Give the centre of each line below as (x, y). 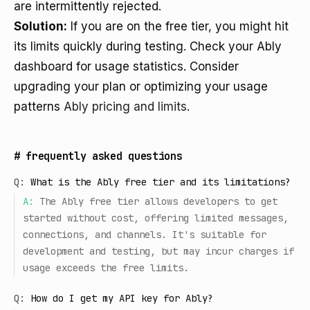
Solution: (40, 26)
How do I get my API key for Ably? (122, 298)
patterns (39, 107)
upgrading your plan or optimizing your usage (141, 86)
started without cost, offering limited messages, (156, 218)
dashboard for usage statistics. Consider (126, 66)
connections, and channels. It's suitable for (145, 235)
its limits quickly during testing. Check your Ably (148, 46)
